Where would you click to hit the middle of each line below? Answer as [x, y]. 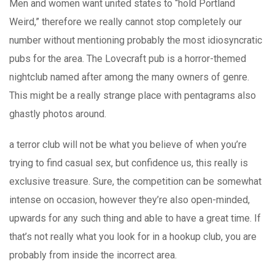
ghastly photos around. [58, 114]
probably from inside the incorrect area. [93, 255]
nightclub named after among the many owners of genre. [129, 77]
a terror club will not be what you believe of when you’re [128, 144]
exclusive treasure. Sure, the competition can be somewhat [135, 181]
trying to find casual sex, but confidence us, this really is [129, 163]
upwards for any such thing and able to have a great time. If [135, 218]
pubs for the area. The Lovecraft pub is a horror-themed [128, 58]
